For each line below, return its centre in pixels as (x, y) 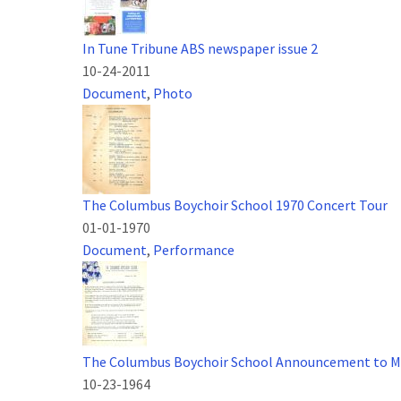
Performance (194, 250)
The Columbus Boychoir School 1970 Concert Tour (235, 205)
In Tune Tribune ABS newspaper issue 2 (200, 49)
